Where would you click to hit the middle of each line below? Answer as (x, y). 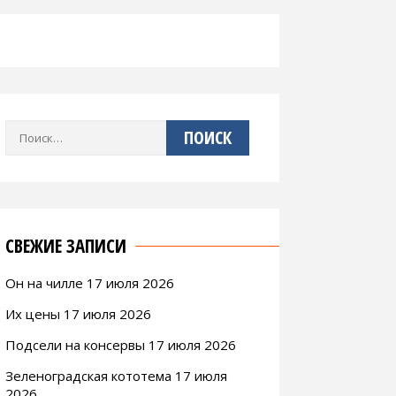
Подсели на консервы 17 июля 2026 (121, 344)
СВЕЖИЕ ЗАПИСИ (66, 245)
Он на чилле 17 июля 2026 (90, 282)
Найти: (23, 130)
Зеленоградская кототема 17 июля (116, 375)
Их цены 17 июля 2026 (78, 313)
